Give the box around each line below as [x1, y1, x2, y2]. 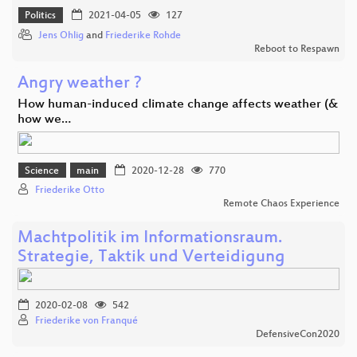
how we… [18, 112, 71, 127]
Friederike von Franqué [35, 316, 138, 328]
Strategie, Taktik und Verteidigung [18, 248, 285, 269]
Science [25, 165, 60, 177]
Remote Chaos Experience [223, 198, 339, 210]
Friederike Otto [35, 185, 104, 197]
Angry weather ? [18, 73, 142, 94]
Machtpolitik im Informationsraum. [18, 229, 282, 249]
